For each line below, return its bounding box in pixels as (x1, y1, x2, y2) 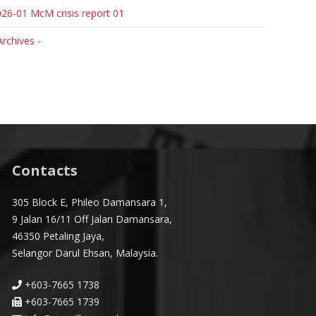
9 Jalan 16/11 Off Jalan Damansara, (12, 212, 173, 226)
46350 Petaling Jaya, (12, 229, 105, 243)
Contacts (12, 161, 78, 180)
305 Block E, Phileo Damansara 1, (12, 195, 168, 209)
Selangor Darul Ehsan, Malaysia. (12, 246, 159, 260)
